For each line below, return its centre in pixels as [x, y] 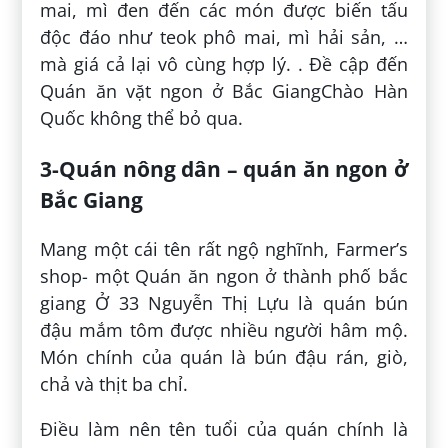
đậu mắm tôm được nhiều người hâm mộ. [224, 330]
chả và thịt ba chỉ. [114, 384]
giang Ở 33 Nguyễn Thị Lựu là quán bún [224, 303]
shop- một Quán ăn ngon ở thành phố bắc [224, 276]
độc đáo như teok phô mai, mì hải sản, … [224, 36]
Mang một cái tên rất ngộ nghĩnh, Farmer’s [224, 249]
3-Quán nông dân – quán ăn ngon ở [224, 169]
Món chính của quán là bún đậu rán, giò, [224, 357]
